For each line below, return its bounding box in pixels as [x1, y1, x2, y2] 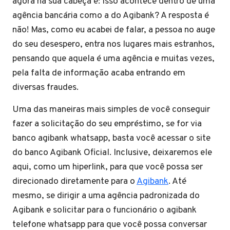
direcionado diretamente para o [12, 176, 137, 187]
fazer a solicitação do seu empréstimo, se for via [12, 118, 202, 130]
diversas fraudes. [12, 82, 79, 93]
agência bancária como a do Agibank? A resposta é [12, 10, 209, 22]
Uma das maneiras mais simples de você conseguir [12, 104, 210, 116]
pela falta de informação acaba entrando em [12, 67, 185, 79]
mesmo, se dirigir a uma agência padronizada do [12, 190, 200, 202]
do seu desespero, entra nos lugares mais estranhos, [12, 39, 215, 50]
